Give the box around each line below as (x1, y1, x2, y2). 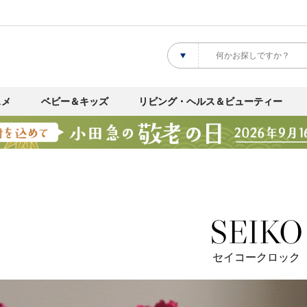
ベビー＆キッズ (41, 96, 108, 107)
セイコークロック (212, 251, 300, 263)
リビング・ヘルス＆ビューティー (138, 96, 282, 107)
